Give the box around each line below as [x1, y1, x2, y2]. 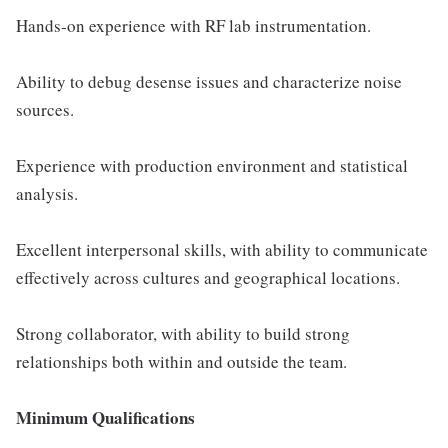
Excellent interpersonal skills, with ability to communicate [16, 238, 428, 261]
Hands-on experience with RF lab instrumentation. [16, 14, 371, 37]
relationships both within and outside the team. [16, 350, 347, 373]
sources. [16, 98, 74, 121]
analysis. [16, 182, 78, 205]
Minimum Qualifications [16, 405, 195, 430]
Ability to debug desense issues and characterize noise [16, 70, 402, 93]
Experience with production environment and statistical [16, 154, 408, 177]
